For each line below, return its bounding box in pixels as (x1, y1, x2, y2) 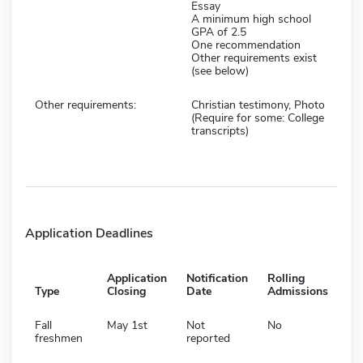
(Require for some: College (191, 109, 324, 126)
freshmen (35, 330, 83, 346)
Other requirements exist (191, 49, 317, 66)
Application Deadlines (25, 224, 153, 242)
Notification (186, 270, 248, 286)
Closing (107, 283, 146, 299)
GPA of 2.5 (191, 23, 246, 40)
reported (186, 330, 230, 346)
